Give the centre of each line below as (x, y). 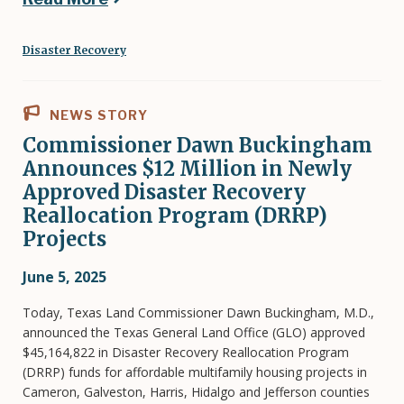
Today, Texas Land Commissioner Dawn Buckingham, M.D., (198, 312)
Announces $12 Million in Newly (187, 168)
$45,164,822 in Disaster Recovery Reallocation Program (186, 352)
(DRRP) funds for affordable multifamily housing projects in (195, 372)
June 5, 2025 (64, 276)
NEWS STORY (97, 115)
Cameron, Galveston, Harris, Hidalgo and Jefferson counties (196, 391)
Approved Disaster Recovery (164, 192)
